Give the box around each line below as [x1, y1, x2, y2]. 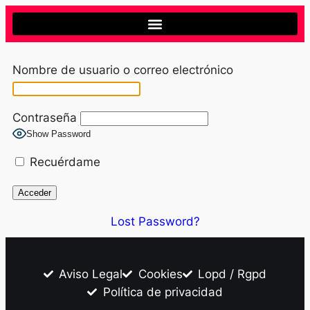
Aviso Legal [59, 266, 123, 281]
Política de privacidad [102, 284, 223, 299]
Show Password [26, 129, 91, 140]
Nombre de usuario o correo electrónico [12, 62, 233, 77]
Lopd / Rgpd [198, 266, 267, 281]
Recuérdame [26, 155, 100, 170]
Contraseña [12, 110, 77, 125]
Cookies [138, 266, 183, 281]
